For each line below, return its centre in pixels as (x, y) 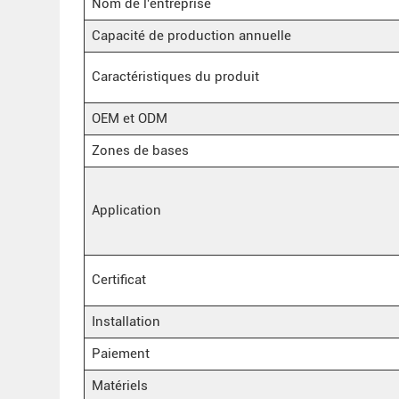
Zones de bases (140, 150)
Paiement (120, 353)
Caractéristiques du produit (175, 76)
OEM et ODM (129, 118)
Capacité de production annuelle (191, 35)
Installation (126, 321)
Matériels (119, 385)
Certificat (118, 279)
